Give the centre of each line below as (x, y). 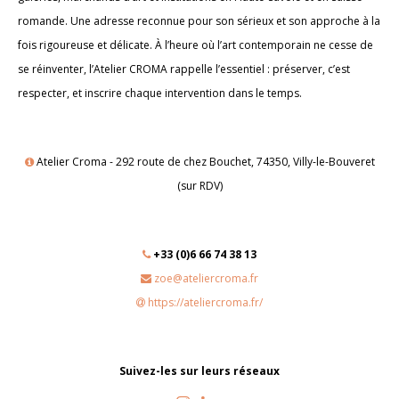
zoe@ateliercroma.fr (206, 278)
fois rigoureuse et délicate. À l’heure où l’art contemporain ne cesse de (195, 45)
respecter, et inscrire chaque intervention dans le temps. (160, 93)
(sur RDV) (199, 186)
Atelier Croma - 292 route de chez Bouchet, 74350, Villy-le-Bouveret (204, 162)
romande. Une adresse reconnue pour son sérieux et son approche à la (199, 21)
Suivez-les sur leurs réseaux (199, 371)
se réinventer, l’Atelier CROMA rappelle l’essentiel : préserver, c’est (184, 69)
